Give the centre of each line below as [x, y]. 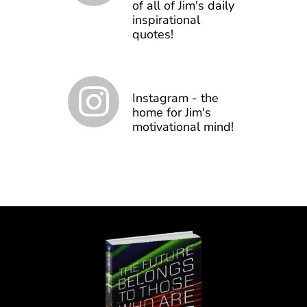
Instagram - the [175, 98]
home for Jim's [172, 112]
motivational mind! [183, 126]
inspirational [166, 20]
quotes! [153, 34]
